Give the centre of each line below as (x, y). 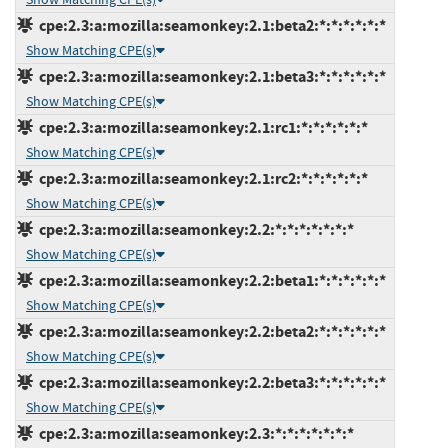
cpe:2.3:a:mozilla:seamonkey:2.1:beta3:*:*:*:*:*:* (209, 76)
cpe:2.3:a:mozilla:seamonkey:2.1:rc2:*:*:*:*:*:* (200, 178)
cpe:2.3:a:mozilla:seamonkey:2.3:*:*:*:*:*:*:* (193, 433)
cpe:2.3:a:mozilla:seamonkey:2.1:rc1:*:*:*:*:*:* (200, 127)
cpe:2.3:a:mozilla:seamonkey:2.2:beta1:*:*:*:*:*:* (209, 280)
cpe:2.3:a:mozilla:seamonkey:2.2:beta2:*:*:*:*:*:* (209, 331)
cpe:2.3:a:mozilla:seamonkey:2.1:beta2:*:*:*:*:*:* (209, 25)
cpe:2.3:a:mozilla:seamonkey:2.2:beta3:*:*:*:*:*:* (209, 382)
